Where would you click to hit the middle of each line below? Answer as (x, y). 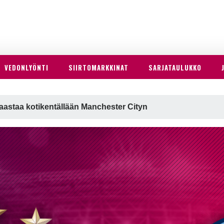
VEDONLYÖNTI (26, 68)
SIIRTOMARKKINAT (98, 68)
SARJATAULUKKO (175, 68)
